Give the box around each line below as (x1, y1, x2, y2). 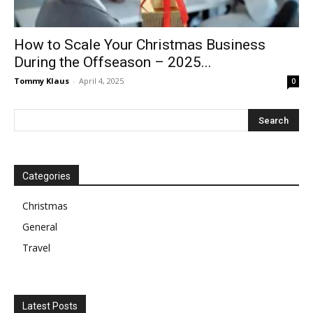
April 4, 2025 (79, 75, 124, 87)
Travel (22, 241, 50, 255)
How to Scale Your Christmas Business (14, 36, 265, 54)
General (22, 220, 57, 234)
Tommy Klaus (14, 75, 69, 87)
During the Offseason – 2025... (14, 54, 212, 71)
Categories (22, 170, 71, 182)
